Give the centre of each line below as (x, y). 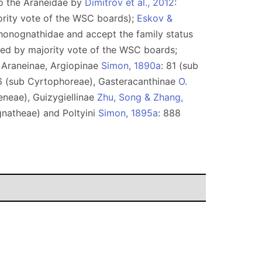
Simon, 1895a (128, 113)
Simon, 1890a (131, 65)
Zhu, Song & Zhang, (140, 97)
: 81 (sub (180, 65)
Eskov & (155, 18)
